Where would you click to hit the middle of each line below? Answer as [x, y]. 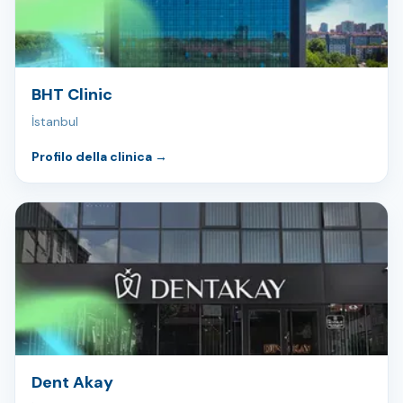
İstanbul [55, 122]
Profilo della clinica [93, 157]
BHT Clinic [72, 95]
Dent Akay [72, 383]
